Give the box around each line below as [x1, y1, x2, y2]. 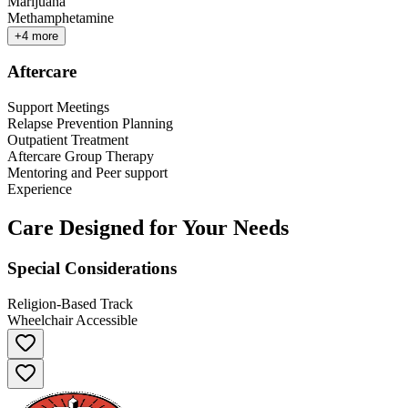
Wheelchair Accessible [7, 311, 138, 328]
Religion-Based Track [7, 295, 133, 311]
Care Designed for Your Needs [7, 215, 289, 240]
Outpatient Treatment [7, 132, 128, 148]
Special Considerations [7, 258, 177, 278]
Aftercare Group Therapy [7, 148, 154, 165]
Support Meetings [7, 99, 109, 116]
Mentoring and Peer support [7, 165, 168, 181]
